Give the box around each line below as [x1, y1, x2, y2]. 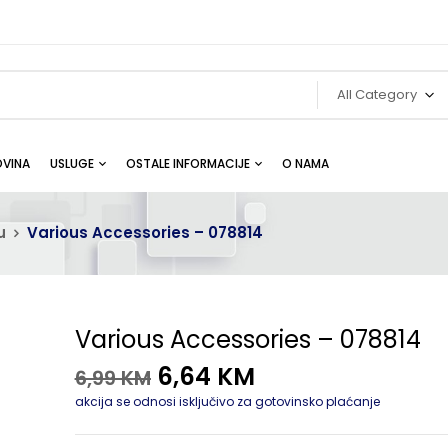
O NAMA [282, 155, 329, 172]
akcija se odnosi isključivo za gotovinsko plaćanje [74, 393, 380, 410]
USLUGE [50, 155, 94, 172]
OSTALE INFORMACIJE [126, 155, 250, 172]
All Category [337, 85, 418, 104]
